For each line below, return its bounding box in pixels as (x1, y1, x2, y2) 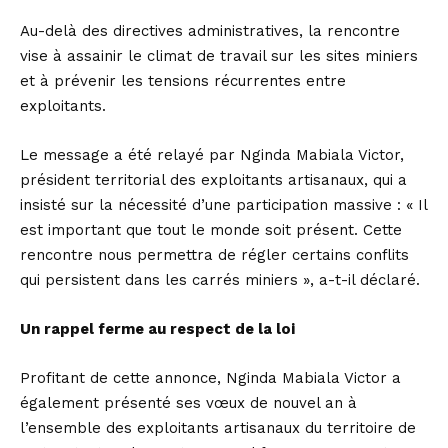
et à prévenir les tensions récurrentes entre (20, 72, 346, 91)
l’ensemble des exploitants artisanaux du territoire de (20, 419, 416, 438)
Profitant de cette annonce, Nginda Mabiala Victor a (20, 369, 401, 388)
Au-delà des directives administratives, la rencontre (20, 22, 400, 41)
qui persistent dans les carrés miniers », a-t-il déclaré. (20, 271, 420, 290)
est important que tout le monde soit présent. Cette (20, 221, 402, 240)
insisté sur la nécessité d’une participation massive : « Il (20, 196, 427, 215)
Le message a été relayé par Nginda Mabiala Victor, (20, 146, 404, 165)
